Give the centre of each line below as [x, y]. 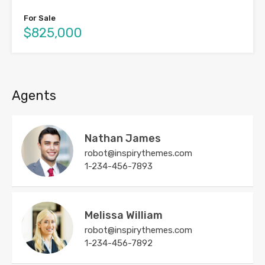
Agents [34, 96]
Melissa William [124, 216]
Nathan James [123, 139]
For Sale [40, 18]
